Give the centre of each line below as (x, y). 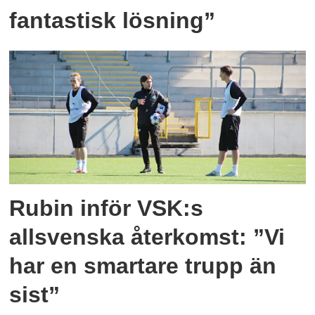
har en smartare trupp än (143, 266)
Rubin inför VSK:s (107, 208)
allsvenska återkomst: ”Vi (147, 237)
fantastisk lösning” (112, 20)
